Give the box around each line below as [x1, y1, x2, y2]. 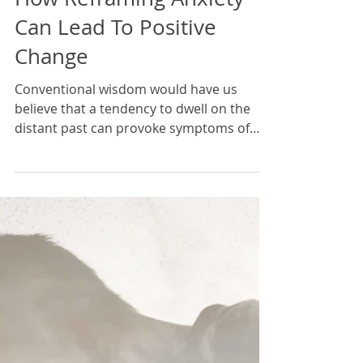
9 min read [15, 63, 63, 76]
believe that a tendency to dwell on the [15, 207, 250, 224]
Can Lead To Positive [15, 120, 216, 148]
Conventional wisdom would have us [15, 187, 237, 205]
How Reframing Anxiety [15, 91, 244, 119]
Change [15, 149, 88, 177]
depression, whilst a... [15, 246, 146, 263]
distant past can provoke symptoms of [15, 226, 250, 244]
